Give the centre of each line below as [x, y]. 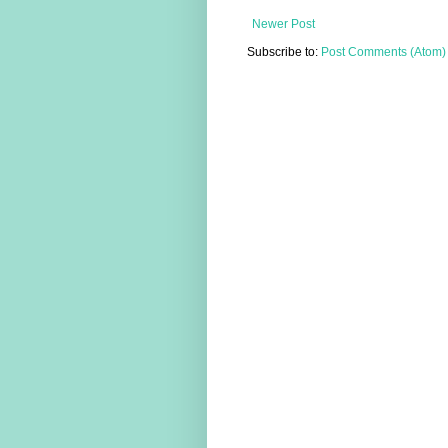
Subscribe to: [284, 51]
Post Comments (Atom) [383, 51]
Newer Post [283, 23]
